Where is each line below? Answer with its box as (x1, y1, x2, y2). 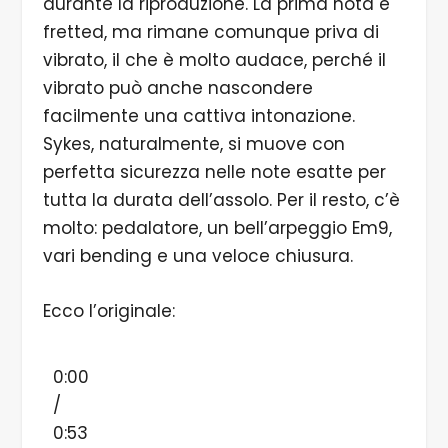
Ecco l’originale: (42, 299, 175, 324)
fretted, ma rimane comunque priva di (42, 20, 379, 45)
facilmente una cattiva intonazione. (42, 104, 355, 129)
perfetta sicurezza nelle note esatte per (42, 160, 386, 185)
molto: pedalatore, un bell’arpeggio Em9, (42, 216, 392, 241)
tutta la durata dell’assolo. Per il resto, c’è (42, 188, 400, 213)
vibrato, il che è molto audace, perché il (42, 48, 386, 73)
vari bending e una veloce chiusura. (42, 244, 353, 269)
